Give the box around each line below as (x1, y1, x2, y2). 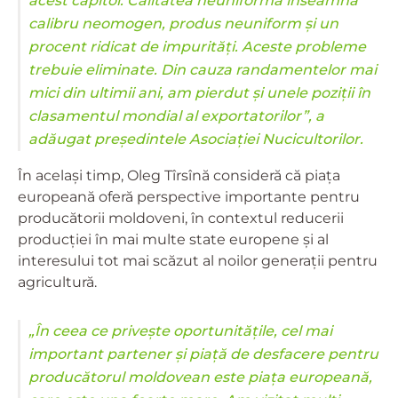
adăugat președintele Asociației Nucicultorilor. (28, 131, 363, 148)
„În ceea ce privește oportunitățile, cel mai (28, 322, 332, 340)
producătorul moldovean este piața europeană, (28, 369, 372, 386)
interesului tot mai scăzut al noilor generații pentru (18, 252, 378, 270)
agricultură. (18, 274, 97, 291)
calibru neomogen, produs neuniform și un (28, 15, 338, 33)
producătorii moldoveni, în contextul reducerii (18, 210, 344, 227)
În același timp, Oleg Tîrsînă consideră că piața (18, 167, 340, 185)
